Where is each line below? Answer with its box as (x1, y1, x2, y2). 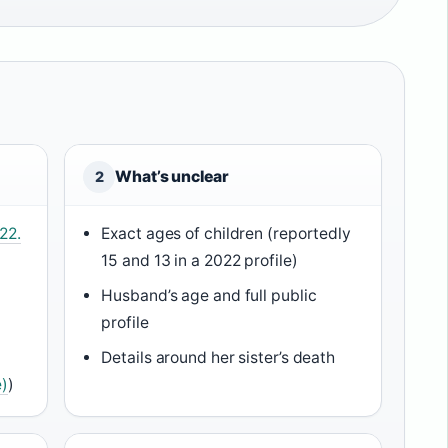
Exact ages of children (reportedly (101, 223, 351, 243)
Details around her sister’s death (101, 347, 336, 367)
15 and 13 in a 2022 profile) (101, 250, 298, 270)
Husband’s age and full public (101, 285, 317, 305)
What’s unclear (115, 166, 229, 186)
